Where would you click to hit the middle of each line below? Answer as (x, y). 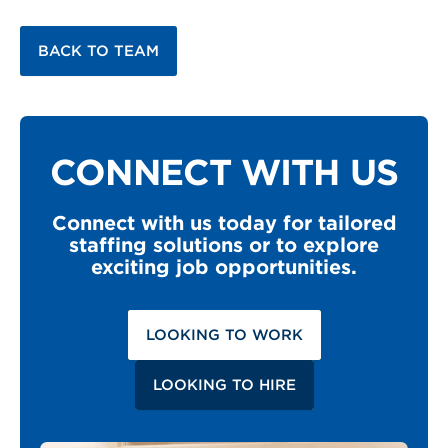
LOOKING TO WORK (224, 334)
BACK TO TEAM (98, 50)
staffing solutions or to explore (224, 244)
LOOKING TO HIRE (224, 384)
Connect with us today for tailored (224, 222)
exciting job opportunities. (224, 266)
